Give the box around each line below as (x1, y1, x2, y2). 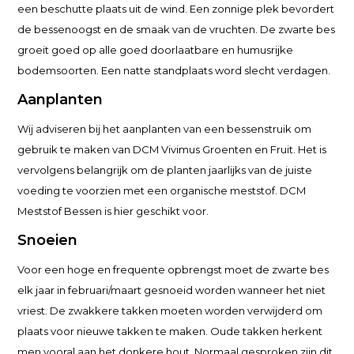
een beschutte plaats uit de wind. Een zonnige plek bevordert (17, 2, 335, 15)
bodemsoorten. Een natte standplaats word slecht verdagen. (17, 64, 331, 77)
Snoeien (17, 232, 78, 249)
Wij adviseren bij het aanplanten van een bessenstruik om (17, 122, 312, 135)
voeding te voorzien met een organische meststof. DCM (17, 184, 307, 197)
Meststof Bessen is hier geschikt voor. (17, 205, 209, 217)
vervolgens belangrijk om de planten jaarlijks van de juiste (17, 164, 313, 176)
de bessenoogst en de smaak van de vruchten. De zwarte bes (17, 23, 336, 36)
